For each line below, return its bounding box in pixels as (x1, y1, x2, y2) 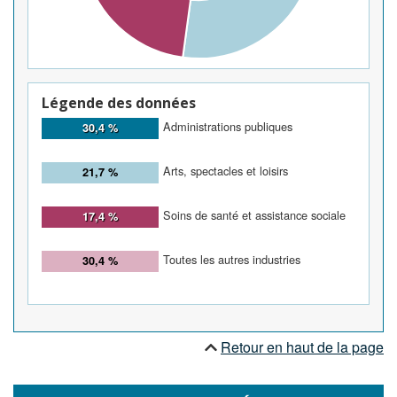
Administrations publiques (163, 117, 292, 135)
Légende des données (42, 93, 196, 113)
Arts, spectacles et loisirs (163, 161, 288, 179)
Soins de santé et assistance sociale (163, 206, 346, 223)
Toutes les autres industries (163, 250, 300, 268)
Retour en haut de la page (221, 336, 384, 357)
